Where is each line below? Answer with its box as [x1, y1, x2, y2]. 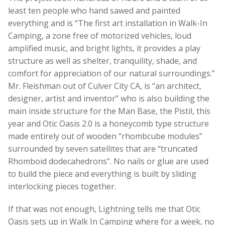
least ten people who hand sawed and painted [8, 5, 180, 17]
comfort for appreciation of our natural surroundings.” [8, 68, 215, 79]
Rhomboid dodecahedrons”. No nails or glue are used [8, 156, 208, 167]
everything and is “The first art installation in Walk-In [8, 18, 207, 29]
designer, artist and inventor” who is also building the [8, 93, 209, 104]
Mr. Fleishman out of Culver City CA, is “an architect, [8, 80, 201, 92]
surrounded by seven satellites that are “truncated [8, 143, 197, 155]
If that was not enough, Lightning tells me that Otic [8, 203, 200, 215]
